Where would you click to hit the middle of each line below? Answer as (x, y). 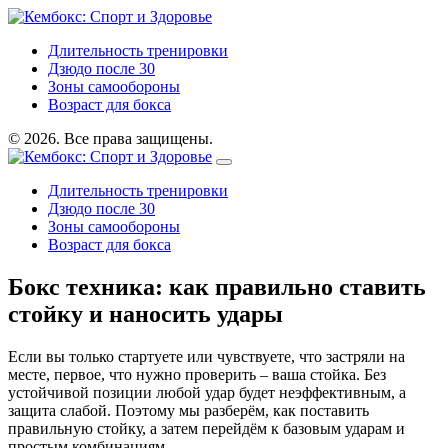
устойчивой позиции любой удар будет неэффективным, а (207, 392)
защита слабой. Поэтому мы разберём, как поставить (188, 410)
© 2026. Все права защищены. (110, 138)
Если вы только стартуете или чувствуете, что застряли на (206, 356)
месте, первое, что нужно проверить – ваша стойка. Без (197, 374)
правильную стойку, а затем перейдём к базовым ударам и (206, 428)
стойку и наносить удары (145, 313)
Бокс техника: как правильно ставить (217, 286)
